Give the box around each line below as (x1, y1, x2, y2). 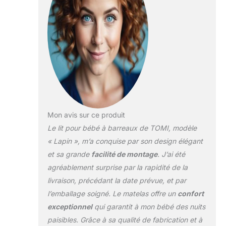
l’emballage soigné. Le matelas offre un (47, 189, 178, 198)
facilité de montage (91, 149, 157, 158)
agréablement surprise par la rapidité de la (47, 162, 188, 172)
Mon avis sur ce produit (47, 110, 125, 119)
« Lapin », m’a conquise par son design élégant (47, 136, 203, 145)
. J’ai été (157, 149, 185, 158)
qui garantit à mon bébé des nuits (92, 202, 205, 211)
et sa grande (47, 149, 91, 158)
